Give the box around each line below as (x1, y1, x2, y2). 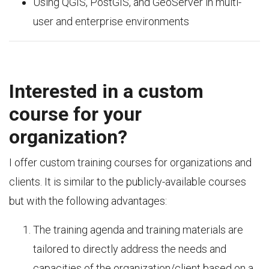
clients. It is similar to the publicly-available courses (9, 175, 246, 188)
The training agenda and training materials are (33, 223, 243, 236)
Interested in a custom (9, 80, 204, 103)
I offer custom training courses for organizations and (9, 156, 252, 169)
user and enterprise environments (33, 15, 189, 28)
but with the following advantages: (9, 195, 167, 207)
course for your (9, 103, 142, 125)
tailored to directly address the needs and (33, 243, 226, 255)
